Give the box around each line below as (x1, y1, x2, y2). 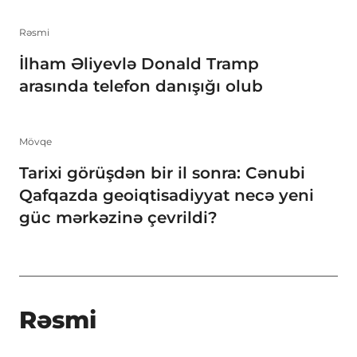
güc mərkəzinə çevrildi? (19, 208, 218, 228)
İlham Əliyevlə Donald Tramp (19, 53, 259, 73)
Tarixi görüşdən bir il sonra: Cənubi (19, 163, 305, 183)
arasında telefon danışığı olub (19, 76, 263, 96)
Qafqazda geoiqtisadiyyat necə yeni (19, 186, 314, 206)
